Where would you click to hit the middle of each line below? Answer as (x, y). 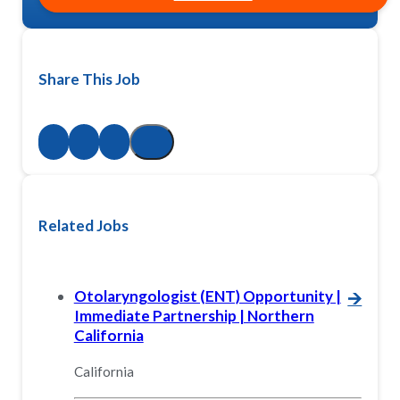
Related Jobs (83, 226)
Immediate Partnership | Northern (194, 315)
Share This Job (89, 79)
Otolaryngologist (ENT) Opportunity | (207, 296)
